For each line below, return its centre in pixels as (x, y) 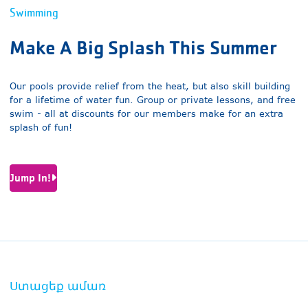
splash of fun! (41, 128)
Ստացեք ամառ (57, 286)
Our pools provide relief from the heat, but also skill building (150, 87)
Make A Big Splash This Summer (143, 48)
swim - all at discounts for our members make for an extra (146, 114)
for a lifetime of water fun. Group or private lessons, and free (152, 100)
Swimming (34, 12)
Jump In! (30, 178)
